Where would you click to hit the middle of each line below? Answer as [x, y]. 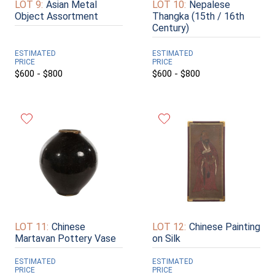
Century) [171, 28]
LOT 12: [169, 227]
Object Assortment [56, 16]
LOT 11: [32, 227]
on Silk [166, 239]
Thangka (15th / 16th [198, 16]
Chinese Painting [225, 227]
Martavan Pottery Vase [65, 239]
